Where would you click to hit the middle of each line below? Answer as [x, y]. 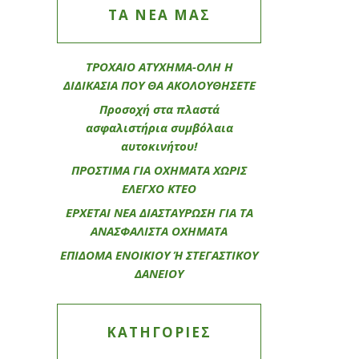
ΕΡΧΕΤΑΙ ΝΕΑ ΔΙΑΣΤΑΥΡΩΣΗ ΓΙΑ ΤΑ [159, 212]
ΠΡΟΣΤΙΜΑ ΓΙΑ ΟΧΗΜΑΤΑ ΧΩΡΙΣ [159, 169]
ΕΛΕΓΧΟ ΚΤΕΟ [159, 188]
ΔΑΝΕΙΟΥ [159, 273]
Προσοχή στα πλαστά [159, 109]
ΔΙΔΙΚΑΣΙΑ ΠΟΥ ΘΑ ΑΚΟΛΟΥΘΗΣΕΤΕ [159, 85]
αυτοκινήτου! [159, 145]
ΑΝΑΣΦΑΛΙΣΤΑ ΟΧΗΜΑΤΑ [159, 230]
